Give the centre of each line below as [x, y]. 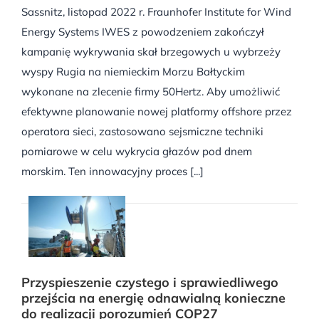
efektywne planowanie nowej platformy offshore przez [157, 112]
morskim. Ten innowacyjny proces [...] [113, 172]
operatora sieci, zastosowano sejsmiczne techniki [142, 132]
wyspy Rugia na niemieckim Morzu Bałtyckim [133, 72]
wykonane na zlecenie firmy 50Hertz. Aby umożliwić [151, 92]
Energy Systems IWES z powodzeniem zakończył [143, 32]
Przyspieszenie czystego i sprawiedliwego [150, 282]
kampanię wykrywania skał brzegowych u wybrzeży [151, 52]
